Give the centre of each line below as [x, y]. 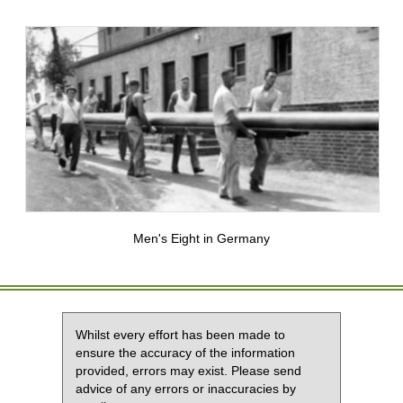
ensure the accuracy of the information [185, 352]
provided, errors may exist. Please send [188, 370]
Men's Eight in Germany [201, 238]
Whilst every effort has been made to [180, 334]
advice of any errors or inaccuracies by [186, 388]
